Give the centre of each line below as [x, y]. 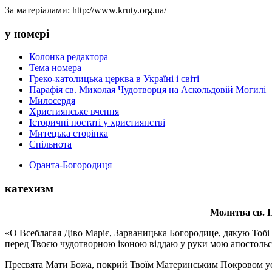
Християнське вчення [74, 112]
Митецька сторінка [69, 134]
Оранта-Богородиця [70, 165]
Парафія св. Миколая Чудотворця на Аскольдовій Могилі [148, 90]
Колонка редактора [69, 57]
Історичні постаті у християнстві [97, 123]
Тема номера [55, 68]
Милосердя [52, 101]
